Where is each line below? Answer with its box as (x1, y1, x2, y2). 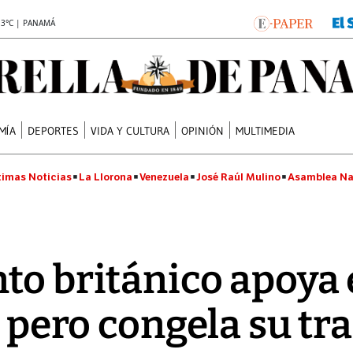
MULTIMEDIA (236, 123, 295, 138)
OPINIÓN (181, 123, 225, 138)
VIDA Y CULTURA (91, 123, 170, 138)
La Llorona (79, 170, 132, 184)
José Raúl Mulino (196, 170, 281, 184)
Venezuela (139, 170, 189, 184)
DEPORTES (28, 123, 80, 138)
